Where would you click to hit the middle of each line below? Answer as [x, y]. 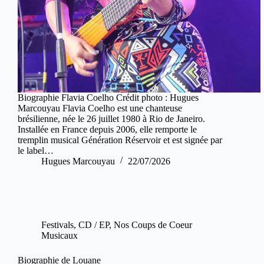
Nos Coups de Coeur [153, 225]
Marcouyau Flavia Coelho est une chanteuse [100, 108]
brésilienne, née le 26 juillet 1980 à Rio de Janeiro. [113, 118]
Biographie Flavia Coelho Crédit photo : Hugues [108, 97]
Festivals [57, 225]
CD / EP [94, 225]
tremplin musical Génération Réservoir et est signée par [120, 140]
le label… [36, 150]
